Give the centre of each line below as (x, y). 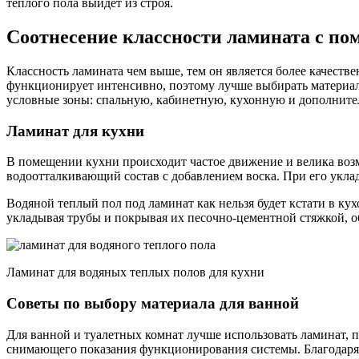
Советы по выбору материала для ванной (153, 304)
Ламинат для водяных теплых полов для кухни (135, 272)
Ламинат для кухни (75, 131)
